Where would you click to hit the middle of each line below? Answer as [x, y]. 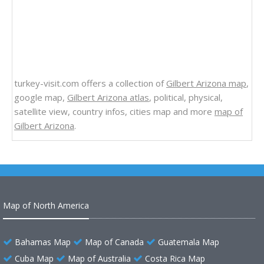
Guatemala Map [189, 242]
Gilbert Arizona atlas [108, 98]
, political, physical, [186, 98]
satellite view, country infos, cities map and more [114, 112]
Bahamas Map [43, 242]
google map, [41, 98]
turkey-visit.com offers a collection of [90, 83]
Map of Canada [114, 242]
